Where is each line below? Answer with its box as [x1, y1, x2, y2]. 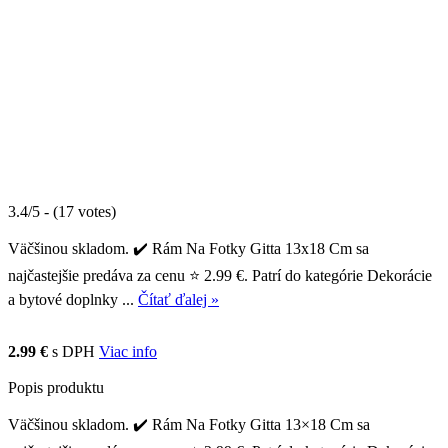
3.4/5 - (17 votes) [8, 202, 116, 220]
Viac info [99, 342, 157, 360]
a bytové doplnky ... [8, 290, 138, 308]
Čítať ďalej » [138, 290, 219, 308]
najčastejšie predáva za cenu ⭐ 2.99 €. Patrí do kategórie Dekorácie [8, 266, 432, 284]
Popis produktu [8, 378, 104, 396]
